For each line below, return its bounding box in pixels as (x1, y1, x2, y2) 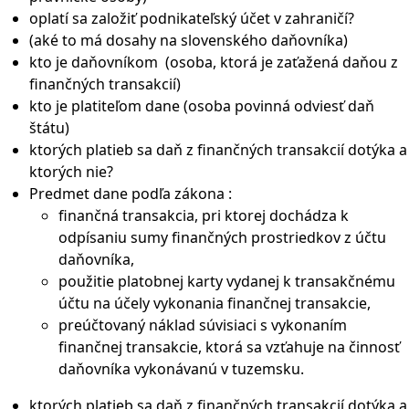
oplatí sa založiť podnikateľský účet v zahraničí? (29, 8, 358, 28)
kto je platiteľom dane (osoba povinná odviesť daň (29, 96, 374, 116)
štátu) (29, 118, 69, 138)
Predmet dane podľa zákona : (29, 184, 232, 204)
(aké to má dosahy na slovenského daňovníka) (29, 30, 348, 50)
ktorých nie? (29, 162, 113, 182)
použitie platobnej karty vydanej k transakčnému (58, 271, 395, 291)
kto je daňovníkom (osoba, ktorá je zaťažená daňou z (29, 52, 398, 72)
